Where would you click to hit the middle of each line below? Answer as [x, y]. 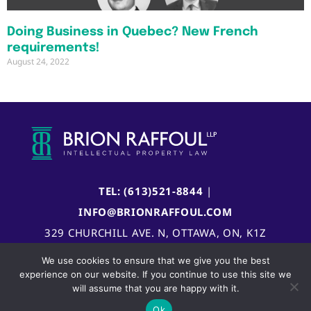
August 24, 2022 [38, 62]
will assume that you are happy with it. [155, 288]
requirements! [53, 48]
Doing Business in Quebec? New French [133, 32]
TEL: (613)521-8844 [151, 191]
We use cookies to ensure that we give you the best [155, 260]
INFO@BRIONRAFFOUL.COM [155, 211]
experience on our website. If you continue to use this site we [155, 274]
